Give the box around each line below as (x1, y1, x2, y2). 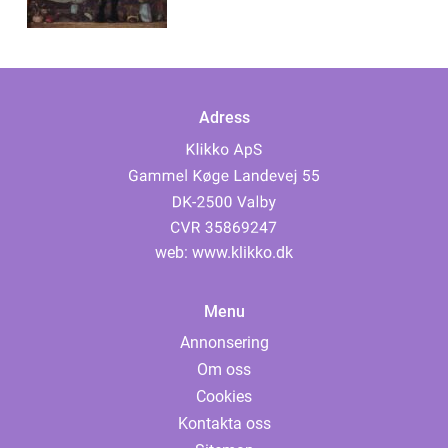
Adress (198, 108, 250, 128)
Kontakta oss (177, 414, 271, 434)
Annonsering (179, 333, 269, 353)
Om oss (197, 360, 251, 380)
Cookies (196, 387, 252, 407)
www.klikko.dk (192, 243, 293, 263)
